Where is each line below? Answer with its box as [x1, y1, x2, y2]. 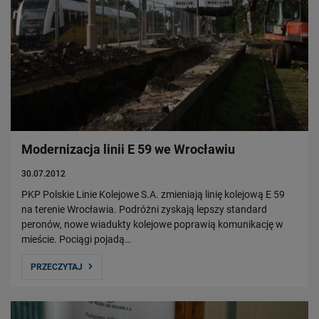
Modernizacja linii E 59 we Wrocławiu [21, 142, 235, 157]
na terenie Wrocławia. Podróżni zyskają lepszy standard [21, 204, 267, 216]
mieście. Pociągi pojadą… [21, 234, 131, 246]
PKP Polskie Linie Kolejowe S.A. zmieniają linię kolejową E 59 [21, 189, 285, 201]
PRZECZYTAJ [31, 262, 83, 273]
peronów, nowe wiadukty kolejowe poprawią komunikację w [21, 219, 283, 231]
